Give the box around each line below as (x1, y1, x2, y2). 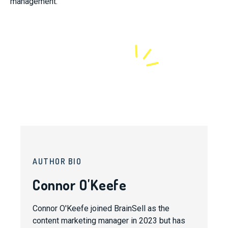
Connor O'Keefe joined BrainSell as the (33, 204, 169, 213)
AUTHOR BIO (33, 156, 81, 166)
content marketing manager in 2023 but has (33, 216, 185, 225)
